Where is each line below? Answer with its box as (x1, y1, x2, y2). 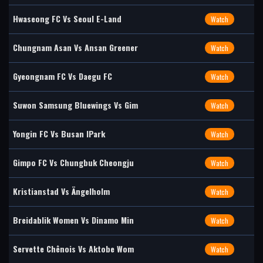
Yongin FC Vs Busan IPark (13, 127, 105, 140)
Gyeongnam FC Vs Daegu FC (13, 70, 112, 82)
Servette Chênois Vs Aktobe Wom (13, 242, 134, 255)
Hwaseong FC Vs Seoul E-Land (13, 12, 122, 25)
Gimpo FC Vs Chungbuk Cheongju (13, 156, 134, 168)
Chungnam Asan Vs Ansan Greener (13, 41, 138, 53)
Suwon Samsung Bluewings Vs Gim (13, 99, 138, 111)
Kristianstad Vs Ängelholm (13, 185, 110, 197)
